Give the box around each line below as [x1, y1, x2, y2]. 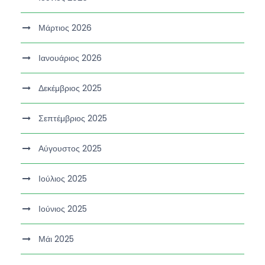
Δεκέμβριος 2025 [38, 82, 102, 94]
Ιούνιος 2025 [38, 202, 87, 215]
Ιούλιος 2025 [38, 172, 87, 185]
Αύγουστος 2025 [38, 142, 102, 154]
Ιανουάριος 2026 [38, 51, 102, 64]
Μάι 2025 [38, 232, 74, 245]
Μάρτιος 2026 [38, 21, 92, 34]
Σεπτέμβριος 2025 [38, 112, 107, 124]
